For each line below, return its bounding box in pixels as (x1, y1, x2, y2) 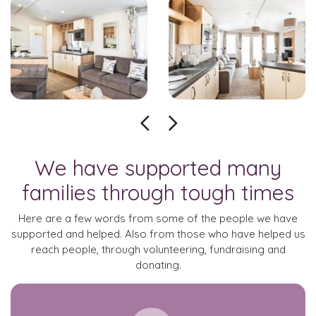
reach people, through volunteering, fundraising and (30, 243, 286, 257)
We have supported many (35, 154, 281, 182)
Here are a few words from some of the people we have (18, 212, 298, 226)
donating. (135, 258, 181, 272)
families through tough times (22, 179, 294, 207)
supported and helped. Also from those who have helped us (11, 227, 305, 241)
